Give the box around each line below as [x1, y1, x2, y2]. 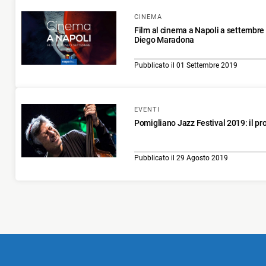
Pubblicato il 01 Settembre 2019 [134, 61, 237, 70]
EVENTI [134, 106, 160, 114]
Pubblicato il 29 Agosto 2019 [134, 154, 228, 163]
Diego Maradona [134, 35, 195, 45]
